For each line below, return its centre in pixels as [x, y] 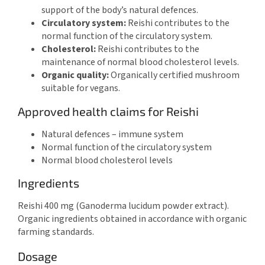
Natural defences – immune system [112, 134]
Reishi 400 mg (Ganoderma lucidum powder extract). [123, 206]
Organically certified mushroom [174, 75]
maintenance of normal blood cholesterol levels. [140, 62]
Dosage [38, 256]
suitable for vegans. [81, 88]
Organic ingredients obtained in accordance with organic [132, 219]
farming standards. [56, 232]
